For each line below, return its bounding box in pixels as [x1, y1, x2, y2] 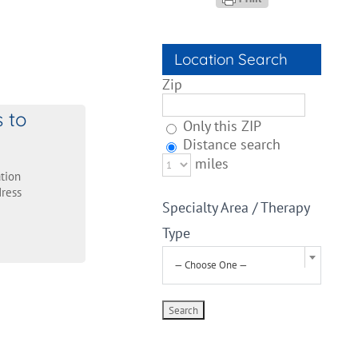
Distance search [179, 135, 281, 153]
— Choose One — [174, 258, 249, 272]
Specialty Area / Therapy [162, 198, 310, 217]
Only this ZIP [179, 117, 262, 135]
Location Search [174, 50, 288, 69]
